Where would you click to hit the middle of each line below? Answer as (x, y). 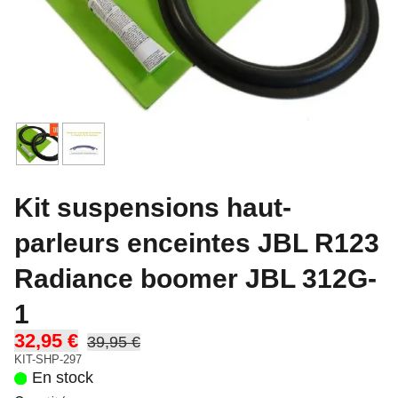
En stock (62, 377)
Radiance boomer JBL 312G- (195, 278)
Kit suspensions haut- (153, 207)
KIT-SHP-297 (48, 359)
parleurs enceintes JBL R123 (197, 243)
